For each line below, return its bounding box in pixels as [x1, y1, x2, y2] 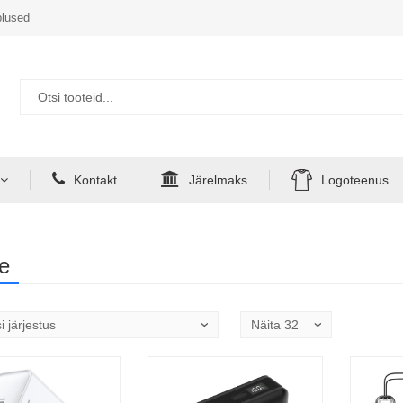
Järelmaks [189, 173, 247, 187]
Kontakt [74, 173, 117, 187]
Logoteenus [320, 173, 389, 187]
